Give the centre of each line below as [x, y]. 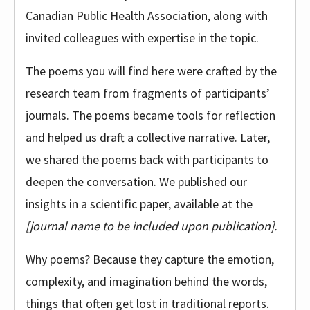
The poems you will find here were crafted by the [151, 71]
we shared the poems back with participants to [147, 159]
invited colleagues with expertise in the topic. [142, 38]
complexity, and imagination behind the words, [146, 281]
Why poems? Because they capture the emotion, [150, 259]
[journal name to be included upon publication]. [151, 226]
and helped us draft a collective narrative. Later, [148, 137]
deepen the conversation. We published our [136, 182]
